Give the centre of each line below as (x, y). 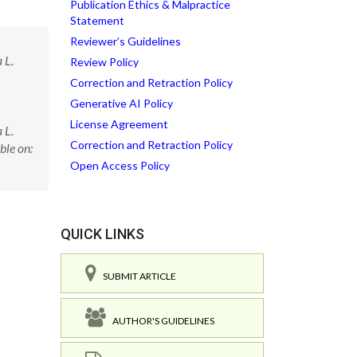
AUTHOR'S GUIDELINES (160, 320)
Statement (97, 20)
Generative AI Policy (122, 103)
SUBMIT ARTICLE (136, 276)
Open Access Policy (120, 165)
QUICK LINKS (102, 234)
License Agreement (119, 124)
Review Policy (104, 62)
